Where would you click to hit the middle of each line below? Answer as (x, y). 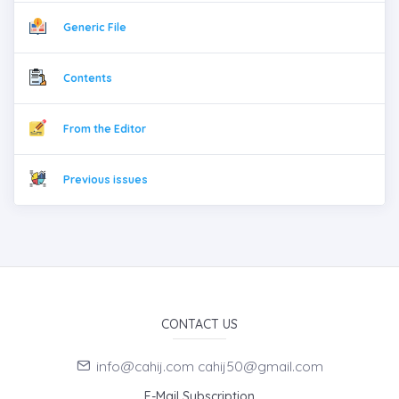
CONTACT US (199, 325)
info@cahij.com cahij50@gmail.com (209, 367)
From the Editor (104, 128)
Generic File (94, 27)
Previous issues (105, 179)
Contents (87, 77)
